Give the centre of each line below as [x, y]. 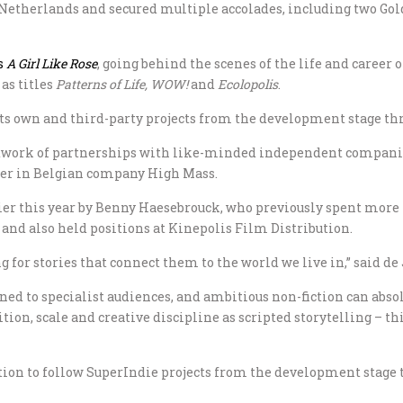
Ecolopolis [248, 84]
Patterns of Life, [102, 84]
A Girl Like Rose [52, 63]
